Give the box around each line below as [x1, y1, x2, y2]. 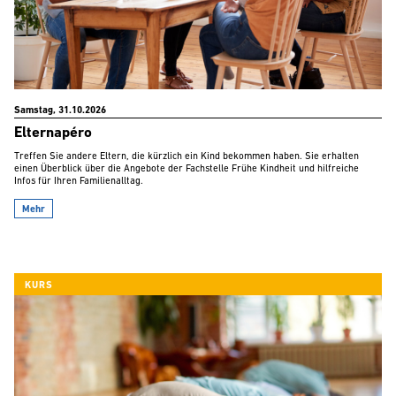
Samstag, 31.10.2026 [14, 105, 106, 116]
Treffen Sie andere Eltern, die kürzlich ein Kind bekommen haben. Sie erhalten [14, 151, 359, 162]
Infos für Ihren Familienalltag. [14, 176, 143, 187]
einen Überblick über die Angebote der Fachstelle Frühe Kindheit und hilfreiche [14, 164, 359, 174]
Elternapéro [14, 125, 92, 141]
